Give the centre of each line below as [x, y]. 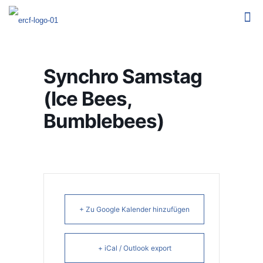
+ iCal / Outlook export [134, 248]
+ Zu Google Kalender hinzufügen [134, 209]
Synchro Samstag [123, 76]
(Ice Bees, [87, 99]
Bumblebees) [104, 121]
